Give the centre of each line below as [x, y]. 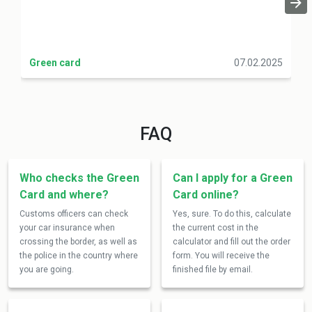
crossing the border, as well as [78, 242]
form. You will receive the [221, 256]
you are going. [47, 270]
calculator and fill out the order [232, 242]
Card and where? [64, 195]
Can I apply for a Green [233, 178]
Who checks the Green [79, 178]
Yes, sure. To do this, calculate [232, 214]
